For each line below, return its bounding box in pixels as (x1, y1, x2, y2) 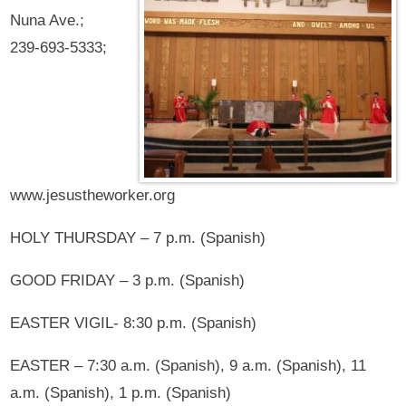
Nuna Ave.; (10, 12, 85, 30)
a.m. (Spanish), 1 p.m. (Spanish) (10, 383, 232, 401)
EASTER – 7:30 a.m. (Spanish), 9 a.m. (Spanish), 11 (10, 356, 367, 374)
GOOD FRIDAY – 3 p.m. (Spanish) (10, 271, 246, 289)
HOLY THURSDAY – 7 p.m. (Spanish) (10, 228, 266, 246)
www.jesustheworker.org (10, 186, 176, 204)
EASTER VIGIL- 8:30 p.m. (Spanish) (10, 314, 257, 332)
